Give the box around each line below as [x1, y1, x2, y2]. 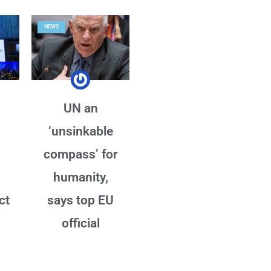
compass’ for [43, 146, 118, 162]
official [61, 215, 100, 230]
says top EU [47, 192, 114, 207]
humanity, [53, 169, 108, 184]
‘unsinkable [48, 123, 113, 139]
